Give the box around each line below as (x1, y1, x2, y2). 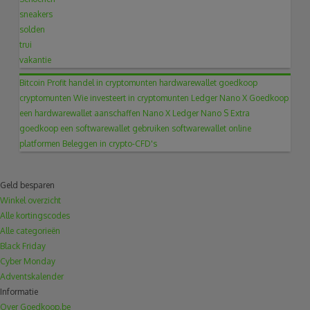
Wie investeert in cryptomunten (73, 93, 190, 104)
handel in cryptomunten (69, 77, 158, 89)
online (228, 123, 252, 134)
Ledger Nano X (191, 93, 248, 104)
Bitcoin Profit (19, 77, 67, 89)
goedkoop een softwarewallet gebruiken (19, 123, 170, 134)
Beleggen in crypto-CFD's (62, 138, 158, 149)
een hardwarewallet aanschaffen (19, 108, 141, 119)
